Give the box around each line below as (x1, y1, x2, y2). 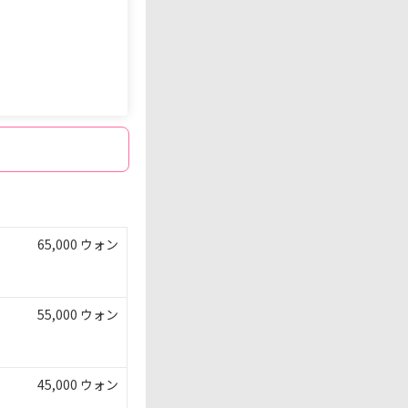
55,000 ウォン (37, 305, 118, 323)
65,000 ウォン (37, 235, 118, 253)
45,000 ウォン (37, 375, 118, 393)
